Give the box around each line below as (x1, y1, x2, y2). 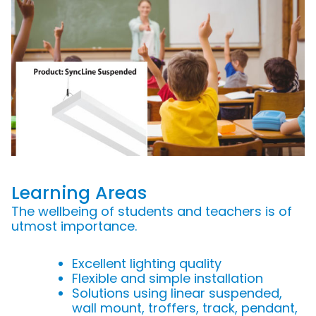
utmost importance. (11, 217, 137, 235)
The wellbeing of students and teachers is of (11, 202, 292, 220)
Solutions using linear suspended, (72, 284, 282, 302)
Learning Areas (11, 180, 147, 205)
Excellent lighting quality (72, 254, 221, 272)
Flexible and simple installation (72, 269, 263, 287)
